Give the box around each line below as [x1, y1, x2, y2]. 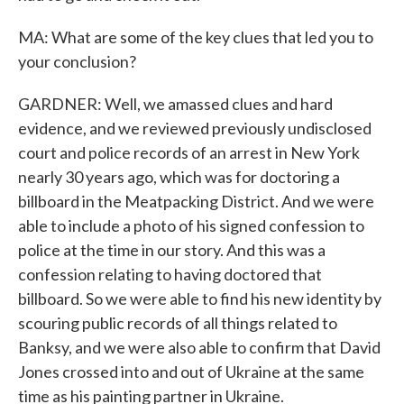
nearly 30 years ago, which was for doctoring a [18, 167, 340, 187]
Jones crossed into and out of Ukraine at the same [18, 362, 364, 381]
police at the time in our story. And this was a [18, 240, 326, 260]
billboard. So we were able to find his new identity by [18, 289, 381, 308]
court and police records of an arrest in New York [18, 142, 360, 162]
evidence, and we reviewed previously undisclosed [18, 118, 372, 138]
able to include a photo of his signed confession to [18, 216, 364, 235]
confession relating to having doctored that [18, 264, 322, 284]
